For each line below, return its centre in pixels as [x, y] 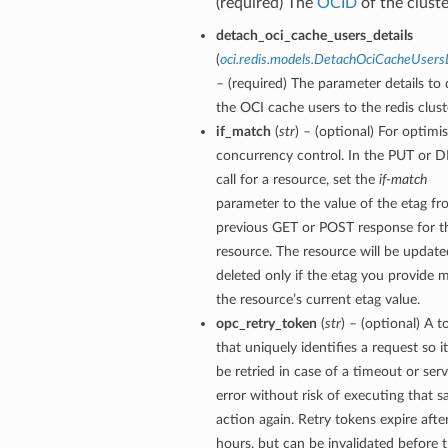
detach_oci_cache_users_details [314, 36]
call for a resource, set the [297, 180]
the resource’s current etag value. [317, 300]
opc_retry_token [266, 324]
